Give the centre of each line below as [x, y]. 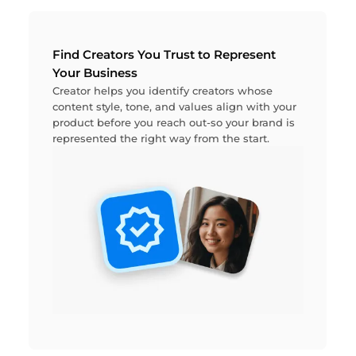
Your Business [95, 74]
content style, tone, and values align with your [175, 107]
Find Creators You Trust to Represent [164, 55]
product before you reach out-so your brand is [174, 123]
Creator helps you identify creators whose [163, 91]
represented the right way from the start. [161, 139]
